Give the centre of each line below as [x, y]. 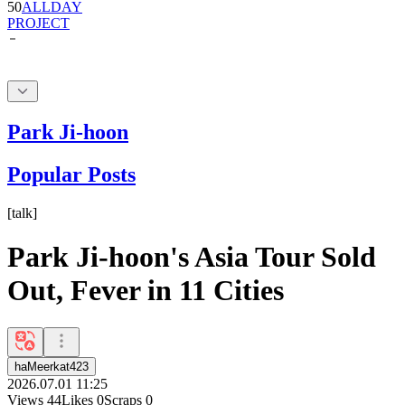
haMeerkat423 [52, 366]
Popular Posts [71, 174]
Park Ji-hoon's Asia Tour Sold [192, 257]
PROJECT [38, 23]
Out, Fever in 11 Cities [146, 291]
